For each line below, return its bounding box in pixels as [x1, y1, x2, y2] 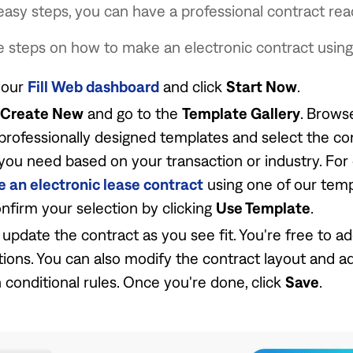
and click [158, 76, 226, 95]
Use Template [215, 198, 310, 217]
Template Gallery [181, 103, 300, 122]
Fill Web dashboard [27, 76, 159, 95]
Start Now [225, 76, 297, 95]
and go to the [83, 103, 182, 122]
